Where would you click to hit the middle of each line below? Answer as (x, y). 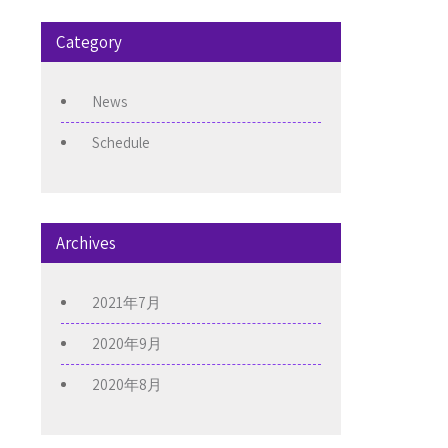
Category (89, 42)
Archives (86, 243)
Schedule (121, 143)
